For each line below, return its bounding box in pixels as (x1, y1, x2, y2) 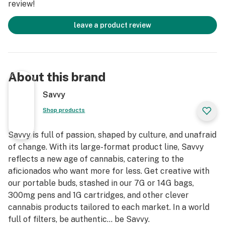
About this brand (8, 70, 105, 84)
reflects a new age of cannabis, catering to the (8, 154, 184, 164)
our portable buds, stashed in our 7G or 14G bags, (8, 178, 194, 188)
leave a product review (74, 21, 151, 29)
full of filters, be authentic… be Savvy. (8, 214, 150, 224)
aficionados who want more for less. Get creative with (8, 166, 209, 176)
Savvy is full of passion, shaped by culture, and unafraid (8, 130, 216, 140)
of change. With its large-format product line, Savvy (8, 142, 204, 152)
